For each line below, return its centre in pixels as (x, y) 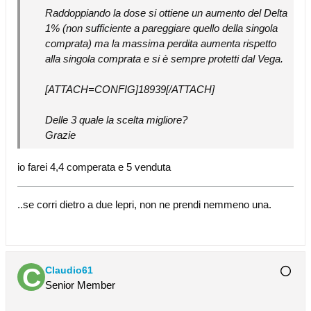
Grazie (60, 135)
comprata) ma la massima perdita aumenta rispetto (161, 43)
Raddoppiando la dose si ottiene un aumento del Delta (166, 13)
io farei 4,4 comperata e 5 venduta (94, 167)
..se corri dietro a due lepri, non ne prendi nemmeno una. (144, 204)
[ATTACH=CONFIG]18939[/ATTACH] (130, 89)
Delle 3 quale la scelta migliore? (116, 120)
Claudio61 (69, 270)
